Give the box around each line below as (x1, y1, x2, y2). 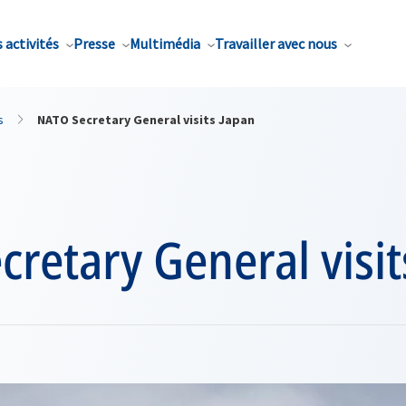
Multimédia (130, 34, 200, 53)
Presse (73, 34, 115, 53)
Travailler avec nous (215, 34, 337, 53)
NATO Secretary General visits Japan (37, 111, 255, 128)
